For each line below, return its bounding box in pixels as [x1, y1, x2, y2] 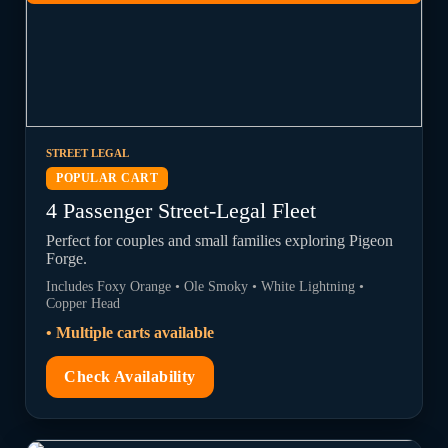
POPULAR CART [56, 171, 159, 185]
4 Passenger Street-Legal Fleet [46, 198, 317, 223]
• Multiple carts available [46, 324, 215, 341]
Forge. [46, 250, 88, 267]
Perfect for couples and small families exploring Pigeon [46, 232, 394, 249]
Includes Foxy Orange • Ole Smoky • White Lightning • [46, 278, 365, 294]
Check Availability [64, 368, 196, 385]
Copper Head [46, 295, 121, 311]
